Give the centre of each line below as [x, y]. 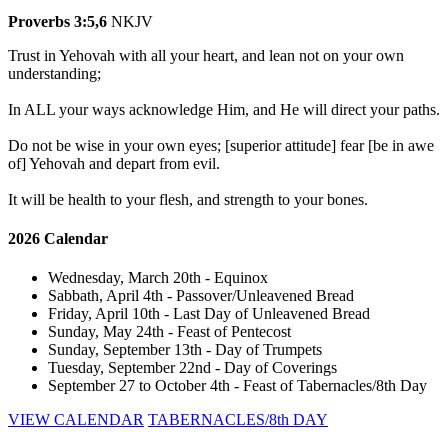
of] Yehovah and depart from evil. [114, 163]
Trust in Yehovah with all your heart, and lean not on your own [206, 55]
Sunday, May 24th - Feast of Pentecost [169, 332]
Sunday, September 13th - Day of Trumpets [185, 350]
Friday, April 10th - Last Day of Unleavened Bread [209, 314]
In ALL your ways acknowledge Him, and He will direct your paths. [224, 109]
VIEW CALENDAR [76, 420]
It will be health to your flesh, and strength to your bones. [188, 199]
